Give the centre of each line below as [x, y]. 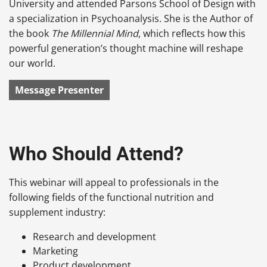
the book [30, 34]
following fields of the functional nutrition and [111, 198]
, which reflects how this [192, 34]
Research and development [94, 237]
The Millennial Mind [95, 34]
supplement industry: [57, 212]
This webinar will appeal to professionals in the [114, 183]
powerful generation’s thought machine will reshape [126, 49]
